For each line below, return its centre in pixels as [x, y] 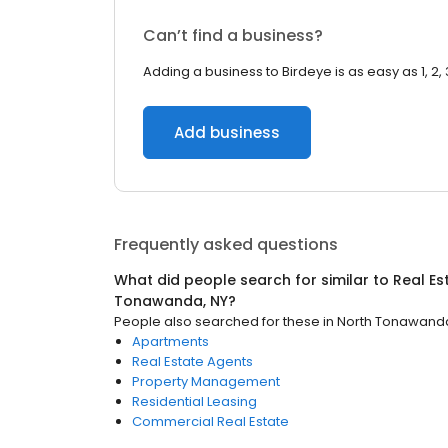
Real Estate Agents [192, 361]
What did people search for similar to [253, 280]
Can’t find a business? [233, 35]
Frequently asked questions [226, 244]
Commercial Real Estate [210, 421]
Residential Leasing [194, 401]
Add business [227, 132]
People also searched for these [217, 321]
